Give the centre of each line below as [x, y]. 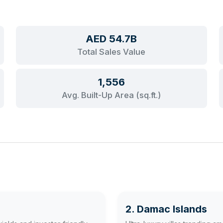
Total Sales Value [111, 52]
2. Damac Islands [166, 209]
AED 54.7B [111, 39]
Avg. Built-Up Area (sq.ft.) [111, 95]
